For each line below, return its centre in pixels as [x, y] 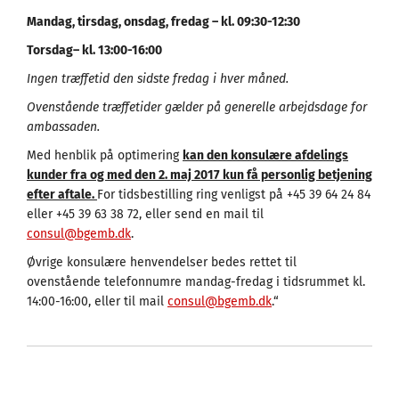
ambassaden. [63, 126]
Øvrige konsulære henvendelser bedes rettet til [162, 262]
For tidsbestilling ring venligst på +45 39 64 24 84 [234, 194]
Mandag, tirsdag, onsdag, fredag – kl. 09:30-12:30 [163, 21]
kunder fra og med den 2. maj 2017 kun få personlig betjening [199, 175]
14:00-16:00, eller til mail [97, 301]
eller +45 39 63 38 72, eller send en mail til [145, 214]
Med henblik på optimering [105, 155]
